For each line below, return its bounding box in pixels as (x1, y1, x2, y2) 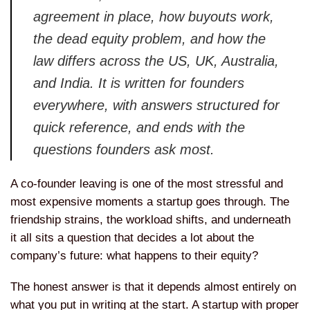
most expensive (10, 195, 95, 209)
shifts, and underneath (176, 213, 291, 227)
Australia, (221, 53, 280, 69)
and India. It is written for (33, 75, 191, 91)
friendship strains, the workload (10, 213, 176, 227)
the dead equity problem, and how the (33, 30, 266, 46)
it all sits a (10, 231, 67, 245)
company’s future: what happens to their (10, 249, 221, 263)
